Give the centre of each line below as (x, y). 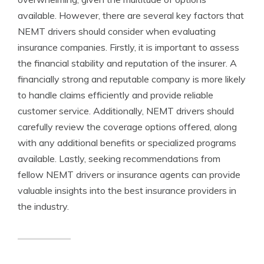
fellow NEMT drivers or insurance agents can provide (129, 174)
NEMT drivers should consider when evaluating (117, 31)
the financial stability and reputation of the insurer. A (127, 63)
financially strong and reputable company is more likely (132, 79)
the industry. (43, 206)
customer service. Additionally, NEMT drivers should (126, 111)
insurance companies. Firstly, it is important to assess (128, 47)
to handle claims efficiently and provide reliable (115, 95)
